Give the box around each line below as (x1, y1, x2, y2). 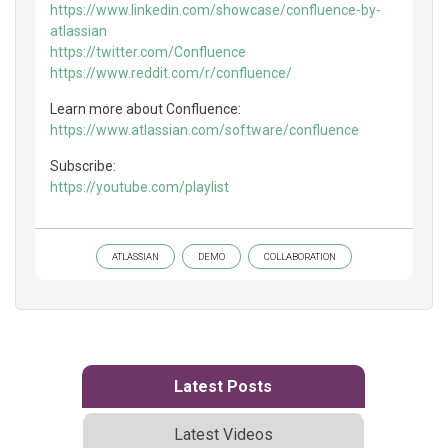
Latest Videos (173, 424, 273, 444)
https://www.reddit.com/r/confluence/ (50, 64, 292, 81)
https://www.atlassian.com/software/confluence (50, 121, 359, 138)
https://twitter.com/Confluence (50, 43, 246, 60)
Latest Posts (174, 376, 272, 396)
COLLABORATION (264, 250, 336, 262)
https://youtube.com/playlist (50, 178, 229, 195)
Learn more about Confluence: (50, 100, 241, 117)
